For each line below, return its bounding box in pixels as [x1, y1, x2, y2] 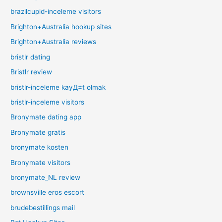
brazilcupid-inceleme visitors [10, 7, 102, 16]
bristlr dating [10, 53, 51, 61]
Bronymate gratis [10, 128, 66, 136]
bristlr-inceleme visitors [10, 98, 85, 106]
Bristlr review [10, 68, 53, 76]
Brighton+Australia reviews [10, 38, 97, 46]
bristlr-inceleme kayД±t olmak [10, 83, 106, 91]
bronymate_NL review [10, 173, 81, 181]
